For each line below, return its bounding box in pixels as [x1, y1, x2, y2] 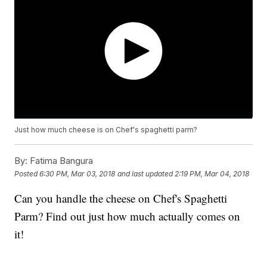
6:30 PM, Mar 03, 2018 [39, 169, 116, 178]
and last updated [117, 169, 173, 178]
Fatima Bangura [27, 155, 94, 167]
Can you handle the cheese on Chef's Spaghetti [14, 191, 228, 206]
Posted [14, 169, 40, 178]
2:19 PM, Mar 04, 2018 [175, 169, 250, 178]
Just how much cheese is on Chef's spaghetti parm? [14, 125, 198, 135]
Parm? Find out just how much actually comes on [14, 209, 241, 224]
